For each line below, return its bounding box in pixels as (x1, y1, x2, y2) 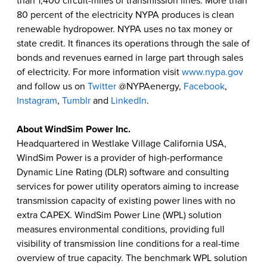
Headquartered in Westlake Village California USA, (17, 138, 226, 150)
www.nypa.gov (182, 66, 243, 78)
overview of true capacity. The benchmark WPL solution (17, 252, 247, 264)
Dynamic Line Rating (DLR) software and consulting (17, 166, 229, 178)
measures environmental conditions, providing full (17, 223, 225, 235)
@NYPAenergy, (116, 80, 184, 92)
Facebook (184, 80, 225, 92)
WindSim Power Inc (45, 123, 128, 135)
